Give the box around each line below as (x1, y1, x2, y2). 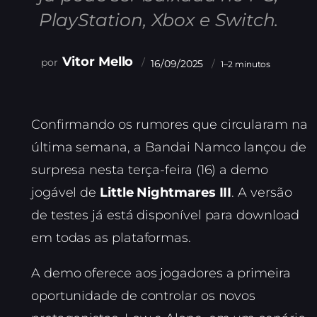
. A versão (231, 185, 292, 201)
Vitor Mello (62, 54, 134, 70)
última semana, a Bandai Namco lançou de (31, 139, 306, 156)
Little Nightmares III (100, 185, 232, 201)
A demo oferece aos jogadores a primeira (31, 265, 291, 282)
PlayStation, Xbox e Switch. (38, 9, 279, 31)
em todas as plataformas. (31, 230, 191, 246)
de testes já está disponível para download (31, 207, 300, 224)
